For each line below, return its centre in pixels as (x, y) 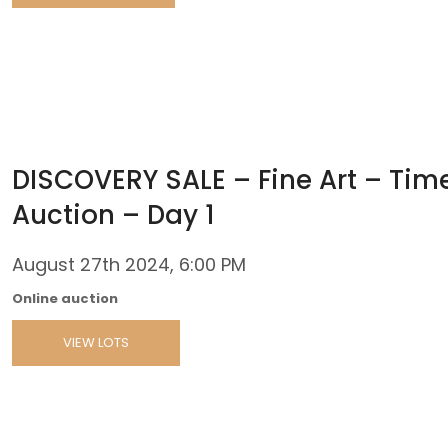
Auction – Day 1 (113, 214)
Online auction (65, 298)
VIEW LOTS (96, 342)
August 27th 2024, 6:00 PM (129, 264)
